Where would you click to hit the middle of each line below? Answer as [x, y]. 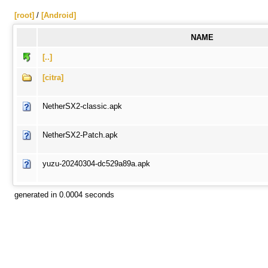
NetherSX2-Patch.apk [80, 135]
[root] [24, 15]
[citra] [53, 77]
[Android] [59, 15]
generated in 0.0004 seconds [64, 195]
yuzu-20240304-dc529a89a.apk [96, 164]
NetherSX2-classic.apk [82, 106]
